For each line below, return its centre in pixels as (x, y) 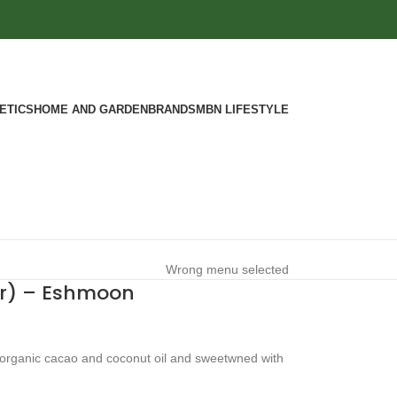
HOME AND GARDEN (91, 109)
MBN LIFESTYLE (242, 109)
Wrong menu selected (227, 269)
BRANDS (172, 109)
